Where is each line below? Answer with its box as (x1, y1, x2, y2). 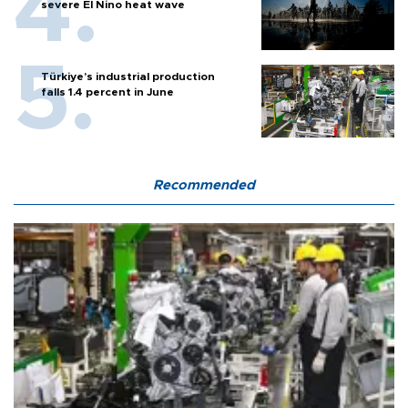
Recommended (153, 178, 255, 193)
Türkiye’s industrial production (41, 71, 215, 83)
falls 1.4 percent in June (41, 87, 174, 98)
